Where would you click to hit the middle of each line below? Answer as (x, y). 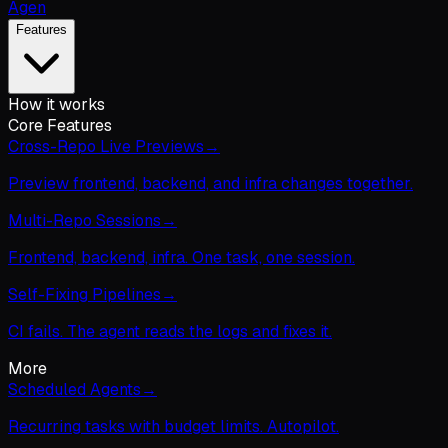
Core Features (60, 125)
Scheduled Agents (74, 389)
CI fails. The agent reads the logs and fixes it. (170, 331)
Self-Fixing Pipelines (84, 294)
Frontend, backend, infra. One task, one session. (181, 257)
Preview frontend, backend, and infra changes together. (210, 183)
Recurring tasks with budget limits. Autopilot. (173, 426)
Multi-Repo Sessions (84, 220)
